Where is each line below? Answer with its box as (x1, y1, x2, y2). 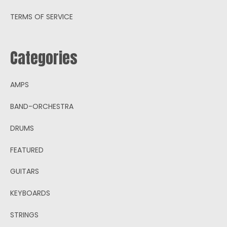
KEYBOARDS (10, 187, 50, 198)
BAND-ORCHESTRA (10, 101, 73, 111)
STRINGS (10, 209, 39, 220)
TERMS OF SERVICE (10, 11, 73, 22)
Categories (10, 46, 78, 69)
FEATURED (10, 144, 44, 155)
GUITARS (10, 166, 39, 176)
